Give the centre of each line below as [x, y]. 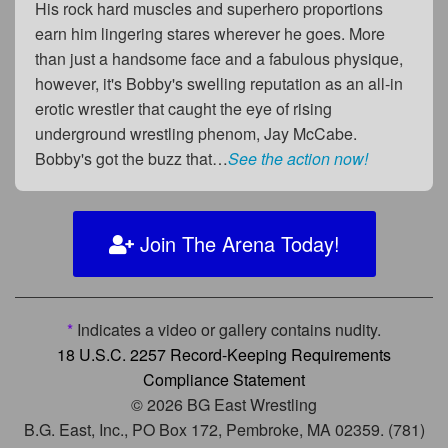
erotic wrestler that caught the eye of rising [183, 108]
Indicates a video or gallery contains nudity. [227, 329]
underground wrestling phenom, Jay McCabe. [196, 133]
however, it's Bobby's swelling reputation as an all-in [219, 83]
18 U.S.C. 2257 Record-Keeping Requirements [224, 354]
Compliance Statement [224, 379]
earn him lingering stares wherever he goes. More [210, 33]
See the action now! [298, 158]
